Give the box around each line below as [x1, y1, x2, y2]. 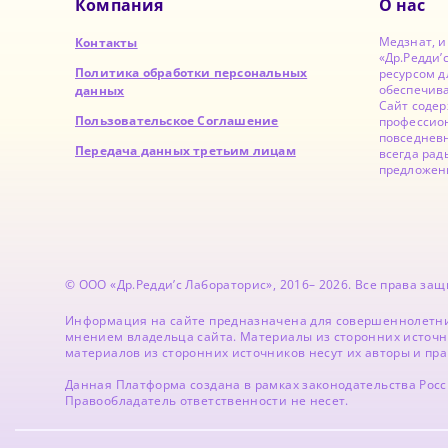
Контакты [75, 33, 138, 51]
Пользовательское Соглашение [75, 111, 279, 129]
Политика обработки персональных [75, 63, 308, 81]
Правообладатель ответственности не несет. [65, 391, 349, 409]
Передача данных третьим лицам [75, 141, 296, 159]
